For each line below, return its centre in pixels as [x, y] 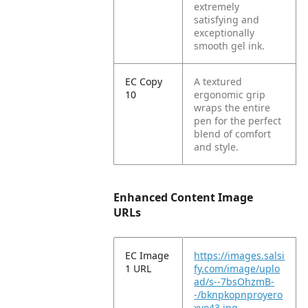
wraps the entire [232, 108]
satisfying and [227, 20]
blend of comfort [233, 134]
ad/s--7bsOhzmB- [234, 282]
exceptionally [224, 33]
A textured [218, 81]
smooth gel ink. [230, 46]
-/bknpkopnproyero [239, 295]
